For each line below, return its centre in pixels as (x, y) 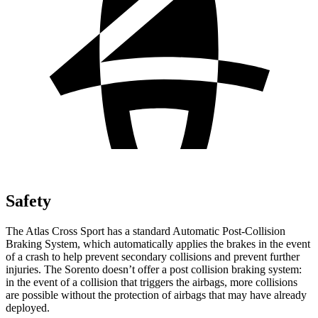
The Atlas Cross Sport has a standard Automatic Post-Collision (146, 231)
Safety (28, 201)
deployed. (28, 307)
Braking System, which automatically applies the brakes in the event (158, 243)
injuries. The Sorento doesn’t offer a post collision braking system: (154, 269)
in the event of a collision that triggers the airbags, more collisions (152, 282)
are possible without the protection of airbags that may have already (156, 295)
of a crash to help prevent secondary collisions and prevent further (153, 256)
